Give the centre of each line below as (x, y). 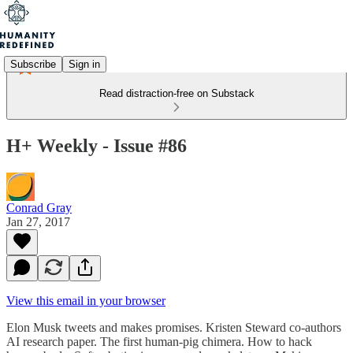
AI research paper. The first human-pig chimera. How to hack (159, 341)
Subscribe (33, 64)
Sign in (84, 64)
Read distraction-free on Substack (176, 93)
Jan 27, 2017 (38, 221)
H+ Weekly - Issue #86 (97, 145)
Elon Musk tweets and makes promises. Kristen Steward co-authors (174, 327)
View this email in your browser (86, 300)
